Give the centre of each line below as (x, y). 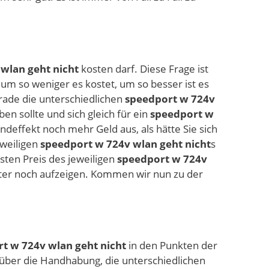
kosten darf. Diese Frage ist (144, 68)
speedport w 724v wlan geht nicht (125, 144)
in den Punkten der (172, 246)
